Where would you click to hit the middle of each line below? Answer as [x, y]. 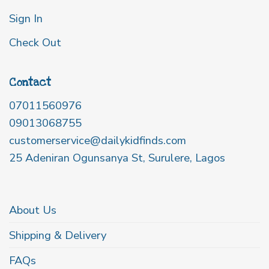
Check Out [35, 42]
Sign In [26, 18]
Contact [30, 83]
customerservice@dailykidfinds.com [98, 141]
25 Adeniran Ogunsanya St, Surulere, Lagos [117, 158]
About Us [33, 210]
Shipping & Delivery [58, 235]
